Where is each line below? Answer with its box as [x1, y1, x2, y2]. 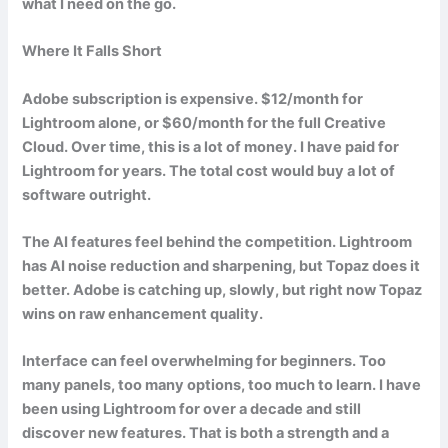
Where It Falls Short [22, 42, 163, 61]
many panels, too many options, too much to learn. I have [22, 376, 422, 395]
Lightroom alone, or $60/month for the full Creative [22, 113, 387, 132]
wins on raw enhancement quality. [22, 304, 264, 323]
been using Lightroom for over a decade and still [22, 400, 362, 419]
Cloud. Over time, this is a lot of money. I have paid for [22, 137, 400, 156]
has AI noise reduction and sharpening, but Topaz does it [22, 256, 421, 275]
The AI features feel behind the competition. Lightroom [22, 232, 413, 251]
